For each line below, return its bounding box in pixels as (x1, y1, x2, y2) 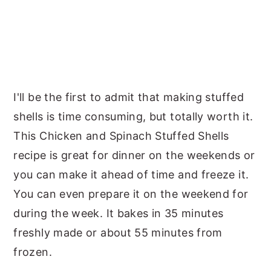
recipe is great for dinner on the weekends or (13, 149, 255, 162)
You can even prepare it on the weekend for (13, 188, 249, 201)
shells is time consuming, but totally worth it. (13, 110, 253, 123)
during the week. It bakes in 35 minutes (13, 207, 224, 220)
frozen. (13, 246, 52, 259)
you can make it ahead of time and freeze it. (13, 168, 249, 181)
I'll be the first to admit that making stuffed (13, 91, 244, 104)
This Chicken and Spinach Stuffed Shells (13, 129, 229, 143)
